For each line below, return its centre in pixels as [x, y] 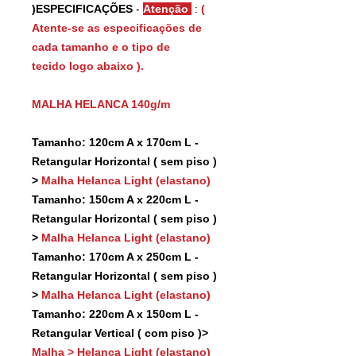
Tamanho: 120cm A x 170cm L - [115, 142]
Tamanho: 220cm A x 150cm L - [115, 313]
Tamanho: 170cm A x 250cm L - [115, 256]
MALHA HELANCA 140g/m [101, 104]
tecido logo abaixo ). [88, 66]
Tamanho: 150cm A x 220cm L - [115, 199]
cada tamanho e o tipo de [101, 46]
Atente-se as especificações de [117, 27]
